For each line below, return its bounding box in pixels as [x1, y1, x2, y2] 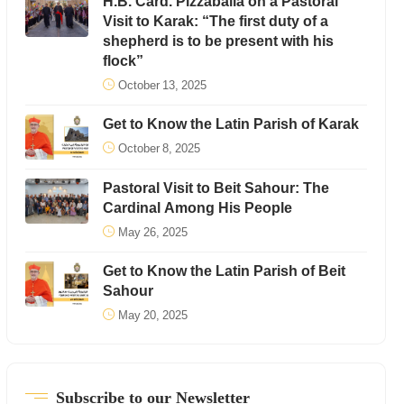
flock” [102, 45, 143, 77]
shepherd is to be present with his [102, 25, 334, 57]
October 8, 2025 [117, 135, 200, 161]
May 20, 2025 [117, 302, 188, 328]
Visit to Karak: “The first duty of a [102, 5, 328, 37]
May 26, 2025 [117, 219, 188, 245]
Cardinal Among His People [102, 192, 292, 224]
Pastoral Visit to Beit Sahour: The [102, 172, 329, 204]
